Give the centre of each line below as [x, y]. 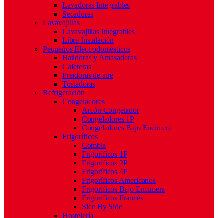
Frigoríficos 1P [105, 154]
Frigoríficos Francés [112, 198]
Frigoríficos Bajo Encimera [123, 189]
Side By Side [102, 207]
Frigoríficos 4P [105, 172]
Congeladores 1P [108, 119]
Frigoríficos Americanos [119, 180]
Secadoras [78, 14]
